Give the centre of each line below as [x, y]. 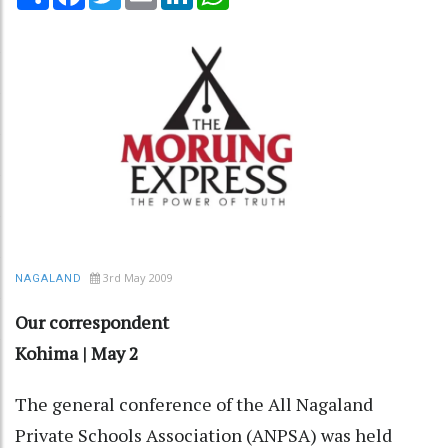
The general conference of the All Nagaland [194, 403]
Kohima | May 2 [77, 352]
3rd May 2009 [138, 277]
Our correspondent [92, 321]
